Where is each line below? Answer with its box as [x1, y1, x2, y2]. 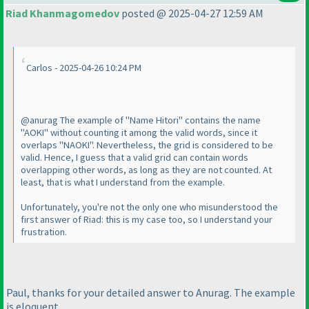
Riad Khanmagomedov [6, 6, 119, 21]
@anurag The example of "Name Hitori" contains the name [21, 114, 261, 127]
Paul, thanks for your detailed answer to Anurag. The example [6, 285, 295, 299]
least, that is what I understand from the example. [21, 176, 225, 189]
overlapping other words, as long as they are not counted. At [21, 163, 272, 177]
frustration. [21, 226, 67, 239]
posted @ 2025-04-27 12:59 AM [119, 6, 263, 21]
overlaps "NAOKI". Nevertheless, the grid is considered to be [21, 139, 273, 152]
